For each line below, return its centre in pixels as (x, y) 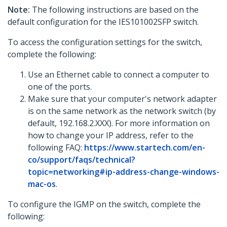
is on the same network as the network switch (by (122, 111)
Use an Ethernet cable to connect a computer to (119, 75)
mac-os (42, 184)
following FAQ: (56, 148)
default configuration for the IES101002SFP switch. (103, 22)
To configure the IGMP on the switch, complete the (104, 204)
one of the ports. (60, 87)
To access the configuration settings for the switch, (105, 42)
